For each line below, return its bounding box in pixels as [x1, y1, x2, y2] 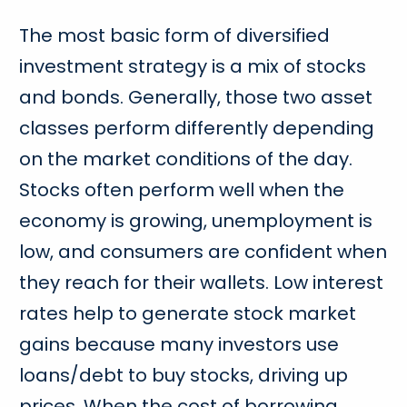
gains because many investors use [19, 332, 340, 358]
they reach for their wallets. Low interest [19, 270, 384, 296]
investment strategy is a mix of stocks [19, 54, 367, 80]
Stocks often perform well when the [19, 177, 345, 203]
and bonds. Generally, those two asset [19, 84, 373, 111]
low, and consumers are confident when [19, 239, 388, 265]
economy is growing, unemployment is [19, 208, 373, 234]
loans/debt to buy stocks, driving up [19, 362, 349, 389]
